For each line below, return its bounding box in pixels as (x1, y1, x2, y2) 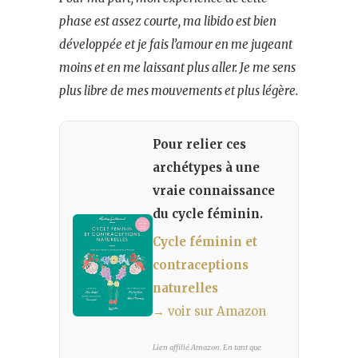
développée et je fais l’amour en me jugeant (59, 36, 292, 52)
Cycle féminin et (153, 233, 257, 249)
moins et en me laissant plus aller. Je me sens (59, 59, 296, 75)
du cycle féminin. (153, 205, 263, 221)
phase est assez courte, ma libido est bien (59, 13, 276, 29)
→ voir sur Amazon (153, 303, 266, 319)
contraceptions (153, 257, 249, 272)
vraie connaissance (153, 182, 275, 198)
